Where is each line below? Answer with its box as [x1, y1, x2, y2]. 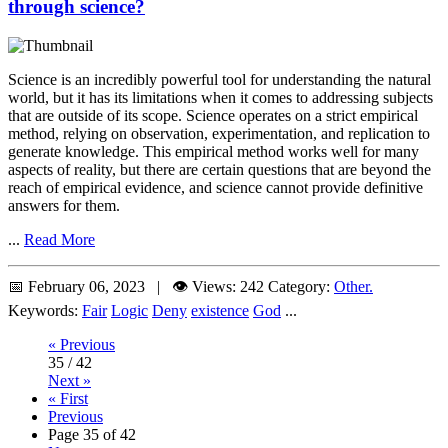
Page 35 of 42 [48, 426, 136, 444]
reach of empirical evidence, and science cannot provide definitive [8, 179, 423, 197]
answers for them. [8, 197, 120, 215]
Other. [334, 278, 373, 296]
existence [191, 302, 249, 320]
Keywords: [8, 302, 78, 320]
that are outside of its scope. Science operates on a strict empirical [8, 107, 418, 125]
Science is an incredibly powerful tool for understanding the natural [8, 71, 431, 89]
